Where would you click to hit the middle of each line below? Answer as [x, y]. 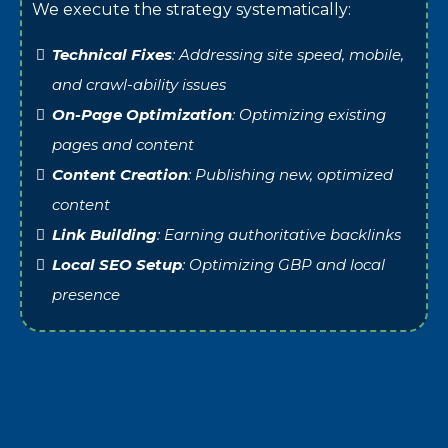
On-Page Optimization [142, 114]
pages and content [123, 144]
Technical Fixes [112, 54]
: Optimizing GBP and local [283, 264]
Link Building [104, 234]
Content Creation [120, 174]
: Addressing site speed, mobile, [288, 54]
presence [86, 294]
